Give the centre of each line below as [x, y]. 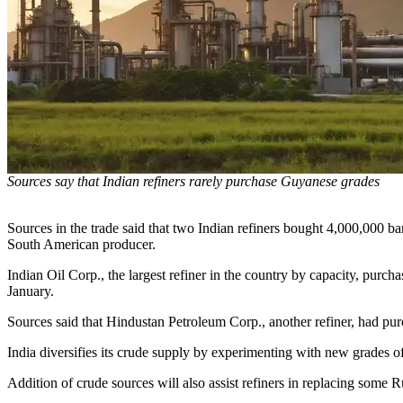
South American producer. [81, 244]
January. [31, 291]
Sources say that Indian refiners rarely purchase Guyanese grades [193, 181]
